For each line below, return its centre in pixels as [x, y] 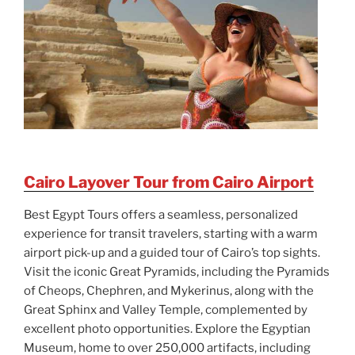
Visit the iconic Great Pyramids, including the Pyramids [177, 271]
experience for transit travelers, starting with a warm [171, 233]
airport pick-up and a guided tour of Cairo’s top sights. [172, 252]
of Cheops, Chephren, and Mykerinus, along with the [169, 290]
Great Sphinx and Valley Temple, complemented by [166, 309]
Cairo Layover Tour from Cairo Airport [169, 182]
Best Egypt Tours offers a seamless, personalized [161, 214]
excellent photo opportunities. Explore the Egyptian [167, 328]
